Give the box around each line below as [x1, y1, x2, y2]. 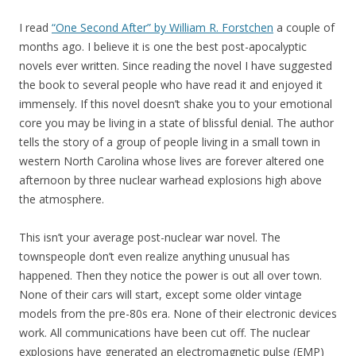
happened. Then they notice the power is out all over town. [19, 268, 322, 284]
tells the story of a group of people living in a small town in [19, 134, 320, 150]
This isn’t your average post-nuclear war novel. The [19, 230, 281, 246]
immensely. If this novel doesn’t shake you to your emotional [19, 96, 332, 112]
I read [19, 20, 52, 36]
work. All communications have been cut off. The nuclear [19, 325, 310, 341]
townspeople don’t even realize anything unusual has [19, 249, 290, 265]
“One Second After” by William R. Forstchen [52, 20, 273, 36]
